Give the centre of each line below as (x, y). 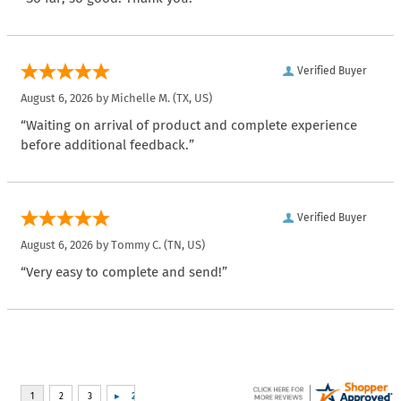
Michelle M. (141, 98)
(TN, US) (183, 245)
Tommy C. (136, 245)
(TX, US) (191, 98)
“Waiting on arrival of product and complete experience (189, 126)
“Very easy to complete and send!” (124, 273)
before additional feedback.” (107, 145)
